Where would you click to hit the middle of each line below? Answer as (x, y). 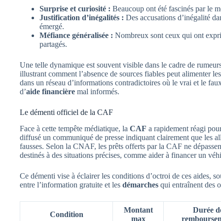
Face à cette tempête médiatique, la (75, 128)
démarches (140, 184)
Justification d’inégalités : (82, 17)
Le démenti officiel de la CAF (66, 112)
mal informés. (97, 91)
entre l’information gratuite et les (71, 184)
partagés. (53, 44)
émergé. (52, 26)
